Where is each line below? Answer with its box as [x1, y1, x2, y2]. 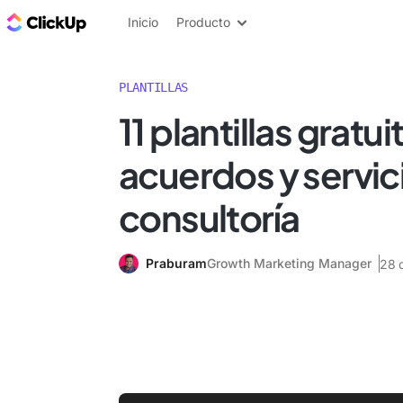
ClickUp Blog [90, 12, 181, 31]
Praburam [146, 255, 207, 271]
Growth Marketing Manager [207, 255, 372, 271]
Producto [176, 14, 230, 30]
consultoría [119, 194, 300, 240]
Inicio [128, 14, 158, 30]
